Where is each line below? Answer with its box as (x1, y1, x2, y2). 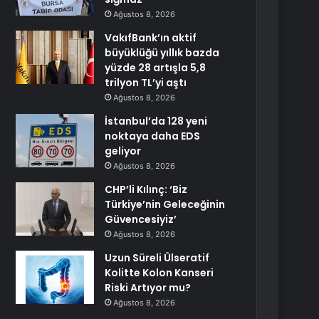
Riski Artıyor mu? (105, 281, 192, 295)
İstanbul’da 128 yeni (105, 114, 208, 128)
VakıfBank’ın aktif (105, 31, 197, 45)
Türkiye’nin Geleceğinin (105, 197, 226, 211)
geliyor (105, 144, 142, 158)
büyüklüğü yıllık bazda (105, 46, 220, 60)
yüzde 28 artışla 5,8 (105, 61, 206, 75)
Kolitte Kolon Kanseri (105, 266, 214, 280)
